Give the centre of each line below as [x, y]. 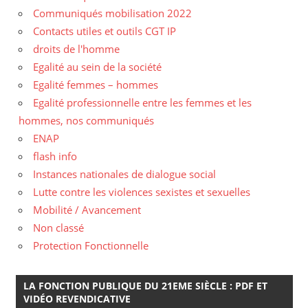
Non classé [58, 227]
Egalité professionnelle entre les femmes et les [142, 102]
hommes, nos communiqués [86, 120]
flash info [55, 156]
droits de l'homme [76, 48]
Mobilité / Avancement [87, 209]
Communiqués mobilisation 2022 [112, 13]
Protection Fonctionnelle [91, 245]
